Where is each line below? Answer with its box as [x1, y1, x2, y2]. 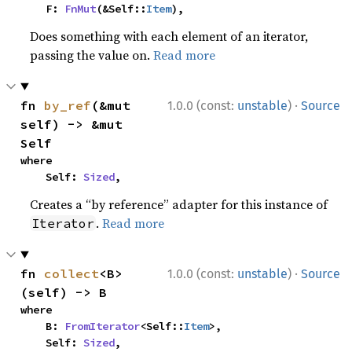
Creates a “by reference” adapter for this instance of [30, 195, 328, 213]
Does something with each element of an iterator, [30, 27, 309, 45]
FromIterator [64, 318, 141, 333]
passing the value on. [30, 46, 154, 64]
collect [44, 265, 100, 281]
